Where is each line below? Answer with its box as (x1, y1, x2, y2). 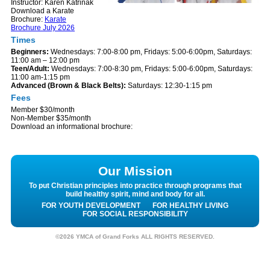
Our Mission (98, 163, 172, 178)
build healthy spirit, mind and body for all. (65, 189, 205, 198)
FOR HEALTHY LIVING (152, 201, 228, 210)
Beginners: (11, 47, 49, 56)
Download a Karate (11, 6, 74, 15)
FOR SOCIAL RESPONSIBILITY (82, 209, 188, 218)
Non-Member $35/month (11, 113, 91, 122)
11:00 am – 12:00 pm (11, 55, 80, 64)
